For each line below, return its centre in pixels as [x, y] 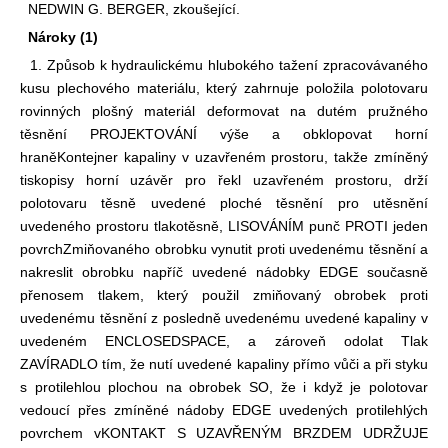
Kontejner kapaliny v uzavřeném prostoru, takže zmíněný [242, 156]
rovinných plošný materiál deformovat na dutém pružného [224, 110]
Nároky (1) [59, 36]
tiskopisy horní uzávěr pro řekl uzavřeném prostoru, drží [224, 179]
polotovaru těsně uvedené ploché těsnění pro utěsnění [224, 202]
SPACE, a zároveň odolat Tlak [305, 340]
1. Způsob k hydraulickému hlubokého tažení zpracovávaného [224, 64]
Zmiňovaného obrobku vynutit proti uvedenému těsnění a [245, 248]
